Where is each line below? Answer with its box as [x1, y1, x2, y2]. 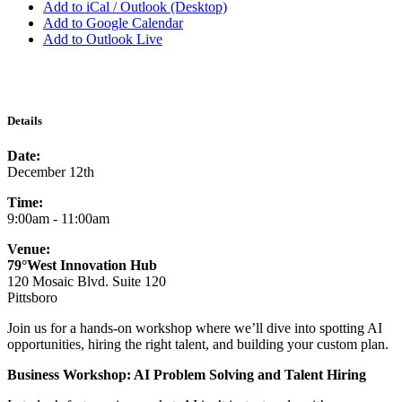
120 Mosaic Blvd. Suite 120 [7, 273, 166, 289]
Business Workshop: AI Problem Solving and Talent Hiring [7, 366, 366, 382]
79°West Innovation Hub [7, 257, 157, 273]
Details [7, 113, 42, 127]
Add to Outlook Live [43, 31, 162, 47]
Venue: [7, 240, 50, 257]
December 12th [7, 163, 94, 179]
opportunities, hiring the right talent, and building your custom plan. [7, 336, 389, 352]
